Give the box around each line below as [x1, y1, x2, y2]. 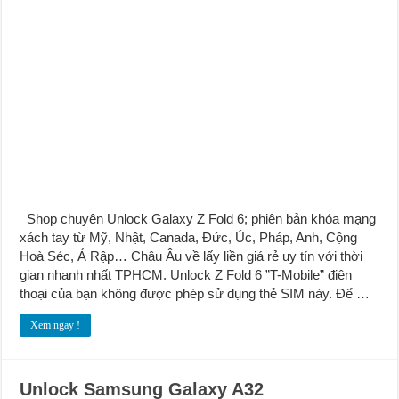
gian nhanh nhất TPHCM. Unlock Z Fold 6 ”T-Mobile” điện [20, 266, 353, 282]
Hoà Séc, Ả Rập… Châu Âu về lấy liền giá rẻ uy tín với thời [20, 248, 363, 264]
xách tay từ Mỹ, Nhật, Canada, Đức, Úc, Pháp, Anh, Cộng [20, 229, 358, 245]
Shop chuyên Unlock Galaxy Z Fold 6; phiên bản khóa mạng [20, 210, 377, 226]
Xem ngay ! [30, 318, 81, 331]
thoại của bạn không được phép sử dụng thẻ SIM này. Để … [20, 285, 370, 301]
